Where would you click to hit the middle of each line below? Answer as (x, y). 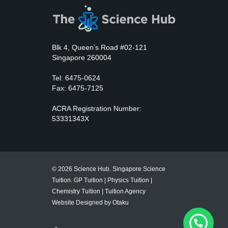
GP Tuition (88, 180)
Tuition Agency (125, 191)
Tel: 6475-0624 (76, 78)
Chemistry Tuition (76, 191)
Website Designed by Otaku (90, 202)
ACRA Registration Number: (97, 108)
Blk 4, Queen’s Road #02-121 (99, 47)
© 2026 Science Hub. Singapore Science (109, 169)
